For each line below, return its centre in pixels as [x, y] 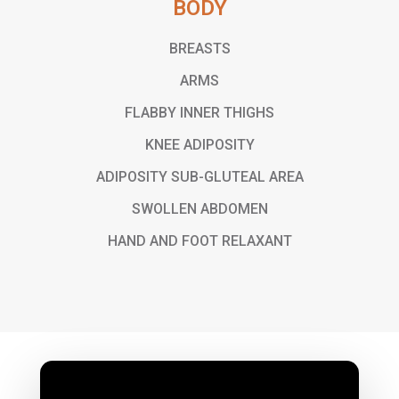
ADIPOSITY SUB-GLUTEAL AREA [199, 176]
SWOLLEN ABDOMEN [199, 208]
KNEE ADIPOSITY [199, 144]
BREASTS [199, 48]
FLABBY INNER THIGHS [199, 112]
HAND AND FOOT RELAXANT [199, 240]
